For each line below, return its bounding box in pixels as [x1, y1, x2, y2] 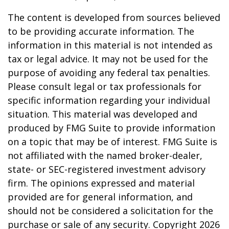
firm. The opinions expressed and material [8, 177, 195, 189]
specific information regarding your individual [8, 94, 210, 106]
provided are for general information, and [8, 191, 193, 203]
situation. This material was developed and [8, 108, 197, 120]
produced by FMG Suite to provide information [8, 122, 215, 134]
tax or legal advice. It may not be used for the [8, 53, 208, 65]
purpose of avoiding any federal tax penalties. [8, 66, 210, 79]
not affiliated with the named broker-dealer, [8, 149, 202, 162]
